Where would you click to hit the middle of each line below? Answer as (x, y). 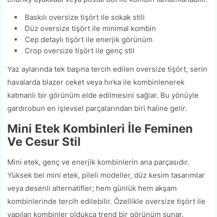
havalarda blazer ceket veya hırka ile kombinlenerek (96, 82)
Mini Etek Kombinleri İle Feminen (100, 129)
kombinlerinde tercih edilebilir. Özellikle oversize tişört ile (106, 201)
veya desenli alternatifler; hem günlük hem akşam (92, 188)
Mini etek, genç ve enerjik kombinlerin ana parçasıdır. (98, 162)
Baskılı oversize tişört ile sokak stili (85, 17)
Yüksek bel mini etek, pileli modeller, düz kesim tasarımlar (106, 175)
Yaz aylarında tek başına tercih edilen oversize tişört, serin (107, 69)
